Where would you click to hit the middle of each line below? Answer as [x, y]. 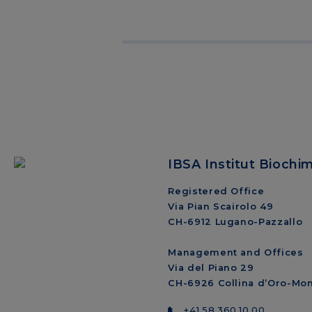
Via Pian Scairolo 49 [221, 206]
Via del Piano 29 [211, 267]
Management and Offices [236, 252]
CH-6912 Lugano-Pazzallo [235, 221]
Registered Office [216, 191]
